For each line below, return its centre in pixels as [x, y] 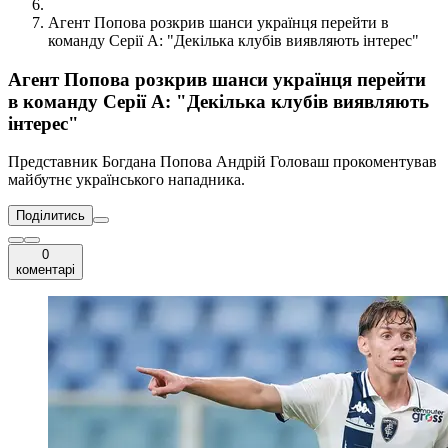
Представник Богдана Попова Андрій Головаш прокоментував [222, 162]
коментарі [45, 270]
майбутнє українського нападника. [126, 180]
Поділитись [50, 216]
